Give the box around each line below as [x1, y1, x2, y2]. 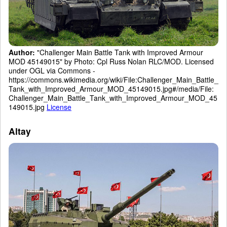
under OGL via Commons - [9, 65, 95, 76]
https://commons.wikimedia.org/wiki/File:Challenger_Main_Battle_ [9, 74, 218, 85]
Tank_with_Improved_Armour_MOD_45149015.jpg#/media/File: [9, 84, 214, 94]
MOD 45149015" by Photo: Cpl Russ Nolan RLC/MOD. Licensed [9, 56, 214, 67]
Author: [9, 47, 35, 58]
